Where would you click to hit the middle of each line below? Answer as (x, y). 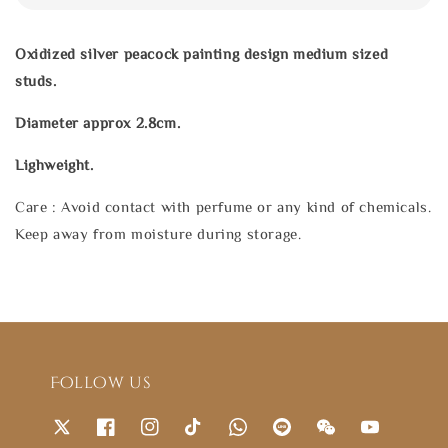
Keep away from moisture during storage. (158, 233)
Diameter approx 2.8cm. (98, 122)
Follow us (101, 382)
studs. (36, 80)
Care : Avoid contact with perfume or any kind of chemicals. (223, 206)
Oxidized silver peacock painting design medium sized (202, 53)
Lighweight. (54, 164)
